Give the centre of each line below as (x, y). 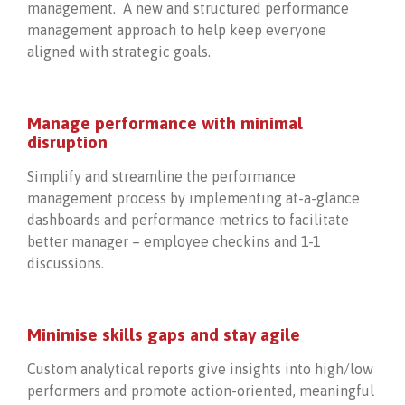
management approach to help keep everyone (177, 30)
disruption (67, 142)
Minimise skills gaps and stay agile (164, 335)
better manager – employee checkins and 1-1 (174, 242)
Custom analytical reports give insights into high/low (200, 369)
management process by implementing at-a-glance (193, 198)
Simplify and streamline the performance (161, 177)
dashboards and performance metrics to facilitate (188, 220)
